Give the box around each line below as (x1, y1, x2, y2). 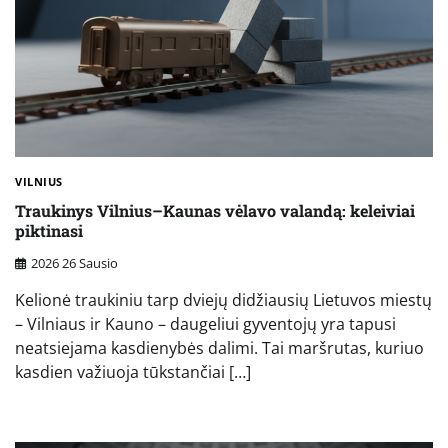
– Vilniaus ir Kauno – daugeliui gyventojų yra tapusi (15, 312, 396, 335)
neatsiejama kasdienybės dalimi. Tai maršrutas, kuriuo (15, 336, 424, 359)
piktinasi (15, 219, 83, 241)
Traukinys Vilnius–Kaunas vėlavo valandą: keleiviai (15, 199, 415, 221)
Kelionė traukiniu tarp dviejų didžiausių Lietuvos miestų (15, 288, 432, 311)
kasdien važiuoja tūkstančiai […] (15, 360, 251, 383)
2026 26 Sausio (31, 253, 118, 272)
